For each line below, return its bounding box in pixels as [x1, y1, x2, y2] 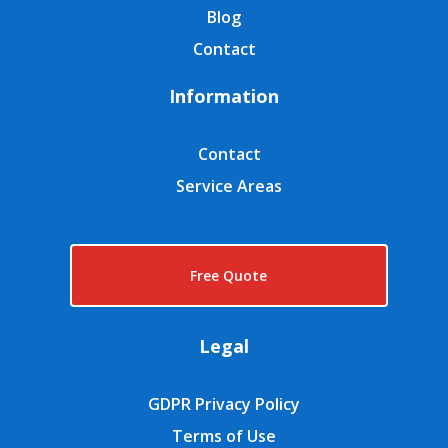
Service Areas [176, 175, 282, 198]
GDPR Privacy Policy [148, 393, 300, 416]
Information [169, 84, 279, 109]
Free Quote [190, 266, 268, 286]
